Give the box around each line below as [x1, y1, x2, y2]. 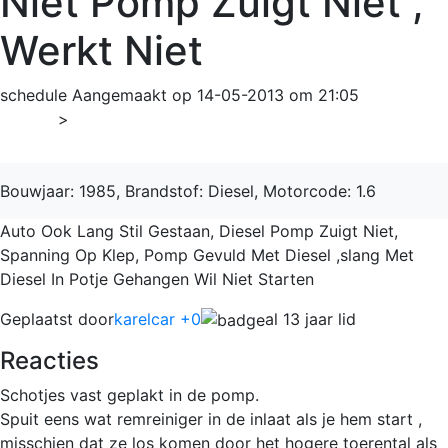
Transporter [82, 108, 171, 129]
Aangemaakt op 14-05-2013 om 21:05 [72, 84, 359, 105]
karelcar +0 [114, 308, 201, 329]
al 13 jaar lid [265, 308, 356, 329]
